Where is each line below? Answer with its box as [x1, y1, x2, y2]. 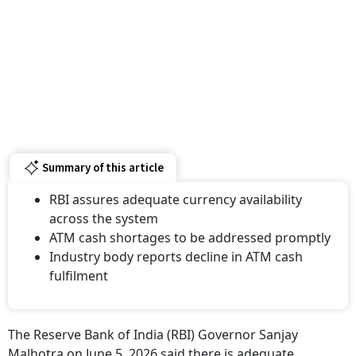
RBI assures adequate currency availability [49, 191, 302, 208]
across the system [49, 210, 158, 227]
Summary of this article [41, 159, 164, 176]
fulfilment [49, 267, 108, 284]
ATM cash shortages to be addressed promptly [49, 229, 331, 246]
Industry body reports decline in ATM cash [49, 248, 303, 265]
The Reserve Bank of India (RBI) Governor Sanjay [8, 326, 298, 343]
